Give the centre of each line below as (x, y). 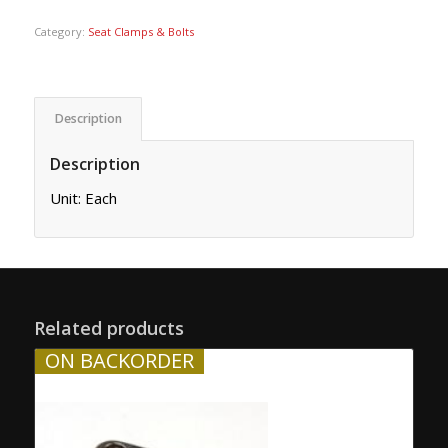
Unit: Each (83, 197)
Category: (60, 31)
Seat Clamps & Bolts (140, 31)
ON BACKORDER (119, 361)
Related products (108, 328)
